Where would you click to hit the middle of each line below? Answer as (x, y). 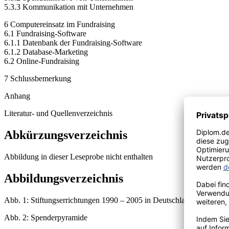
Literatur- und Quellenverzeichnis (58, 113)
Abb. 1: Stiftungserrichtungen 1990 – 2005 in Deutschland (99, 200)
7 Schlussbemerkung (38, 79)
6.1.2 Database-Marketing (46, 52)
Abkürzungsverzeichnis (66, 135)
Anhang (17, 96)
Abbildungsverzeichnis (64, 178)
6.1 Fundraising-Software (45, 34)
